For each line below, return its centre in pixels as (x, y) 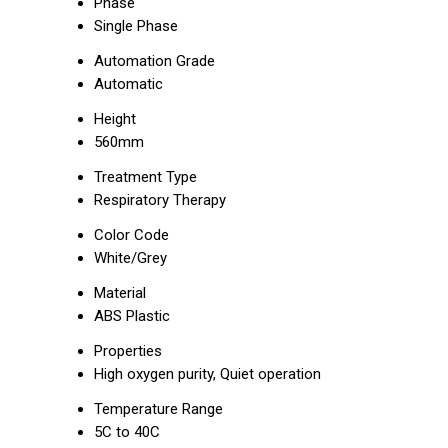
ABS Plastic (132, 316)
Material (120, 293)
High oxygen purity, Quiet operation (207, 374)
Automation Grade (154, 61)
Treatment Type (145, 177)
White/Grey (130, 258)
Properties (128, 351)
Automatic (128, 84)
